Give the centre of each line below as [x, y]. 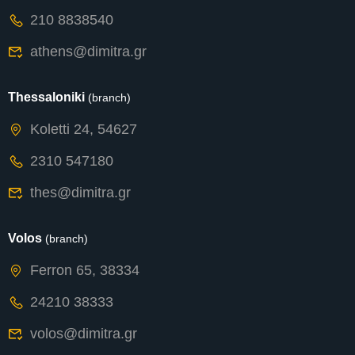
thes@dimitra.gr [80, 193]
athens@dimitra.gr [88, 52]
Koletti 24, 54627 [84, 130]
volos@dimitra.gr [84, 334]
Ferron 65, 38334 [85, 271]
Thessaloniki [48, 97]
